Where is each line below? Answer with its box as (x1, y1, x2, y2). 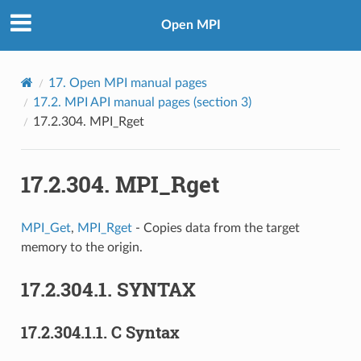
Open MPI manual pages (68, 76, 207, 89)
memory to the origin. (20, 240, 143, 254)
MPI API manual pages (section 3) (64, 95, 251, 109)
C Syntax (110, 321, 180, 342)
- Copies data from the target (131, 221, 300, 234)
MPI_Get (20, 221, 71, 234)
